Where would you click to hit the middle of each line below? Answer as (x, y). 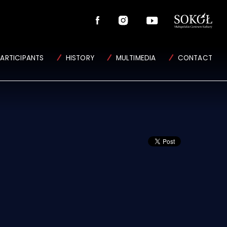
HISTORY (80, 58)
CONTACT (195, 58)
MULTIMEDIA (136, 58)
